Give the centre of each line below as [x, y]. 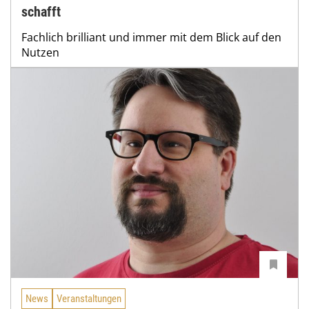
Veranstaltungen [89, 298]
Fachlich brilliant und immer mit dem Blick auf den [151, 38]
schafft [41, 12]
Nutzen [40, 53]
